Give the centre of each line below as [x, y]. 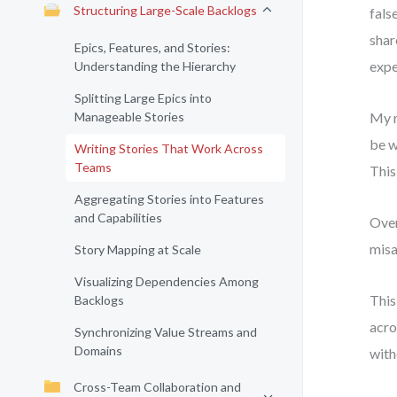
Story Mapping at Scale [138, 249]
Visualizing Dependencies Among [167, 281]
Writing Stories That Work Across [169, 148]
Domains [98, 350]
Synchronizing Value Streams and [166, 332]
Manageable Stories [129, 117]
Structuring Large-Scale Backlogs [165, 10]
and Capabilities [118, 218]
